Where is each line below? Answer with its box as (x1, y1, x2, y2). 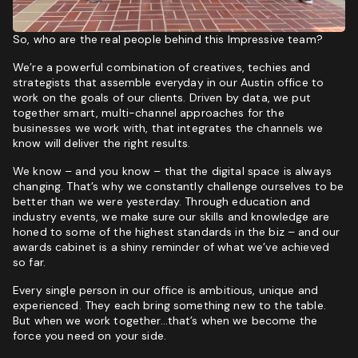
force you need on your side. (13, 328, 166, 343)
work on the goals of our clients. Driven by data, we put (13, 89, 311, 105)
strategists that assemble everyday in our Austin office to (13, 74, 324, 89)
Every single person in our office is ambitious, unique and (13, 282, 319, 297)
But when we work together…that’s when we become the (13, 312, 318, 328)
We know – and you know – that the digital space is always (13, 163, 332, 178)
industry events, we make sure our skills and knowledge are (13, 209, 330, 224)
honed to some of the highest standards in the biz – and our (13, 224, 340, 239)
